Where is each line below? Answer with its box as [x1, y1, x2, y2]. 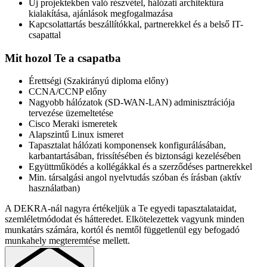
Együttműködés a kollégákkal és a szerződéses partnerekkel [29, 162, 252, 172]
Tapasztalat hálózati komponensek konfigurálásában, [29, 140, 226, 151]
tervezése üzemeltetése [29, 108, 113, 119]
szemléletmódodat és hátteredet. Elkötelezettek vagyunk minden [5, 214, 244, 225]
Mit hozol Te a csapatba [5, 51, 121, 64]
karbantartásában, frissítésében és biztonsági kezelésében [29, 151, 241, 162]
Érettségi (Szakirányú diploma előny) [29, 76, 168, 86]
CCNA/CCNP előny [29, 86, 107, 97]
